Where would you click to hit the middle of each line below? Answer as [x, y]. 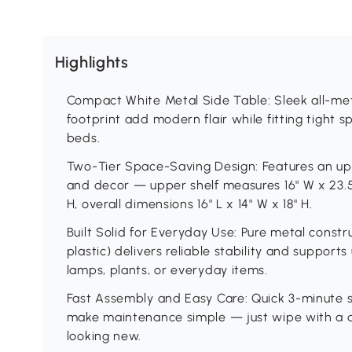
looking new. [104, 336]
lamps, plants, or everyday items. [167, 270]
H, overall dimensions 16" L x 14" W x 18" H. [189, 204]
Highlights [92, 62]
